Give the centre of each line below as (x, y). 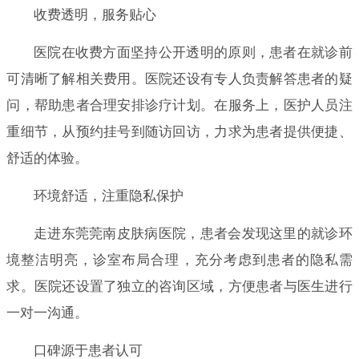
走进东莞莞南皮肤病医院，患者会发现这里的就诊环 (193, 233)
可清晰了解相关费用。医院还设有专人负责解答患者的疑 (179, 79)
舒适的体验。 (48, 158)
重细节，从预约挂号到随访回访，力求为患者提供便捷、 (179, 131)
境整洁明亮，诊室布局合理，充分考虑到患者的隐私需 (179, 260)
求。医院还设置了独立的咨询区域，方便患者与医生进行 (179, 286)
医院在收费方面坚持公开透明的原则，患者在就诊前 (193, 52)
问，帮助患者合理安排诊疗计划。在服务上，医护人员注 (179, 105)
